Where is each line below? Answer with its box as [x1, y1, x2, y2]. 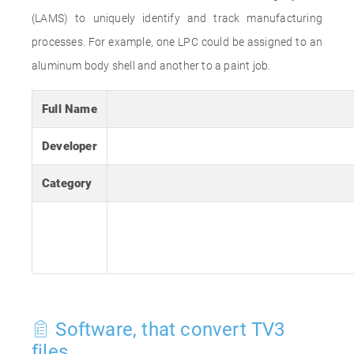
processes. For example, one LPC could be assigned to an [32, 36, 322, 48]
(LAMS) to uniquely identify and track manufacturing [32, 12, 322, 24]
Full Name [42, 102, 97, 116]
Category [42, 176, 92, 190]
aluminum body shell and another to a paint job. [32, 59, 271, 72]
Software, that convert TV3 [51, 318, 285, 341]
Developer [42, 139, 97, 153]
